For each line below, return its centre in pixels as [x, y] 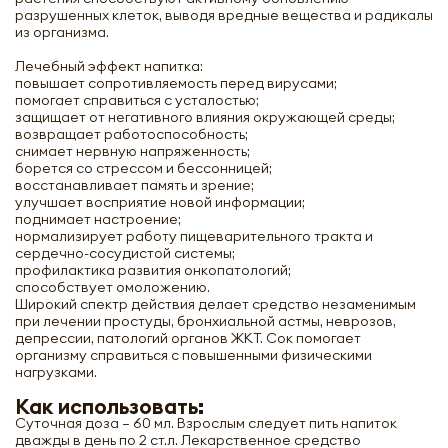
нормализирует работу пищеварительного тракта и [194, 236]
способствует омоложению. [112, 287]
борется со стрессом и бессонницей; [143, 168]
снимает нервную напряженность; [132, 151]
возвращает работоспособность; [131, 134]
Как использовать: [109, 406]
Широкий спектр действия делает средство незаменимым [215, 304]
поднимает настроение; [98, 219]
